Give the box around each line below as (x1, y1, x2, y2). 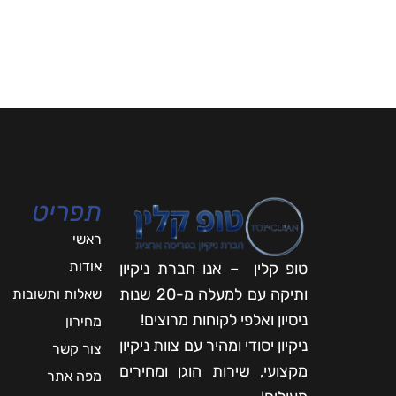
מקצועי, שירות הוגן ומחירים (119, 362, 308, 382)
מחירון (65, 312, 103, 330)
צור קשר (52, 339, 103, 357)
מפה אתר (47, 367, 103, 385)
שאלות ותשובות (12, 285, 103, 302)
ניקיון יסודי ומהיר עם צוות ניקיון (119, 336, 308, 356)
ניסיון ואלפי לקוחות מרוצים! (141, 310, 308, 331)
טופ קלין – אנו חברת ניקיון (119, 259, 308, 279)
